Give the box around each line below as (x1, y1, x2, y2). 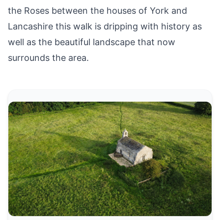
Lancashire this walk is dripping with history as (8, 21, 202, 32)
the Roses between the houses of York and (8, 5, 187, 16)
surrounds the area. (8, 53, 89, 63)
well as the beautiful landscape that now (8, 37, 175, 48)
